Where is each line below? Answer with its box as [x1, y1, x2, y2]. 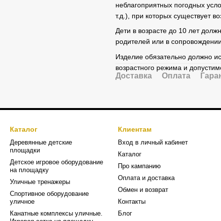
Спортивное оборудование [10, 190, 89, 197]
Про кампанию [118, 162, 161, 170]
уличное [10, 198, 35, 205]
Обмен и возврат [118, 186, 168, 193]
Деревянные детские [10, 139, 72, 146]
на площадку [10, 166, 49, 174]
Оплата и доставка [118, 174, 175, 182]
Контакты [118, 198, 146, 205]
